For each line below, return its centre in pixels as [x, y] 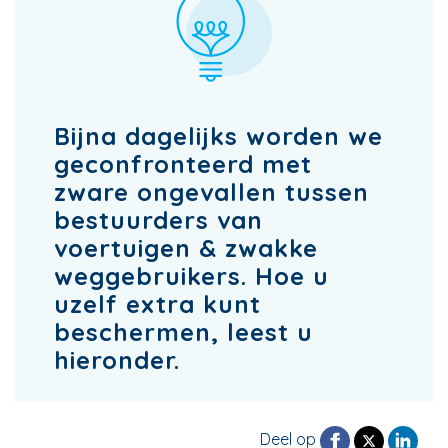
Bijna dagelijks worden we [218, 136]
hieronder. [117, 360]
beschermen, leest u [183, 332]
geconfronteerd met [183, 164]
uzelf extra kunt [157, 304]
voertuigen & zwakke [186, 248]
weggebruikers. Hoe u [191, 276]
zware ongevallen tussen [211, 192]
